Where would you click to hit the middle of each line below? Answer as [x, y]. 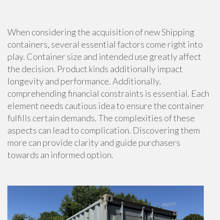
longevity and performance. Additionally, [84, 81]
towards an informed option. [60, 155]
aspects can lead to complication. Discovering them [104, 130]
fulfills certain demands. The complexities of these [101, 118]
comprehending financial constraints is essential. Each [108, 93]
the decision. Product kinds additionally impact [95, 69]
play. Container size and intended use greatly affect [104, 56]
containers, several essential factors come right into [105, 44]
